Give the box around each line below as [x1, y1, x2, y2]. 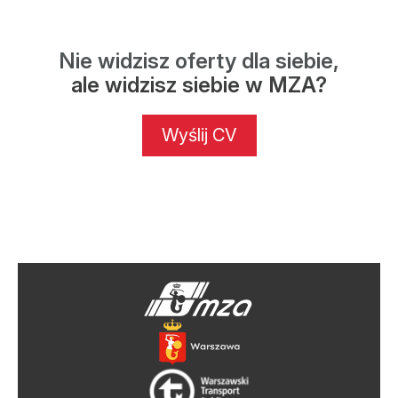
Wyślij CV [161, 124, 237, 147]
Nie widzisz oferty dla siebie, [59, 48, 339, 75]
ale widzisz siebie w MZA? [71, 72, 327, 99]
